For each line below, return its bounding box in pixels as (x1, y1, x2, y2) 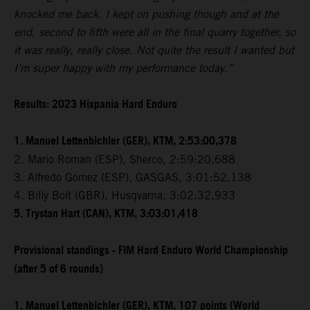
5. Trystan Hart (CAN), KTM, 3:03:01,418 (14, 203, 198, 225)
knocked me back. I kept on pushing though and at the (14, 7, 279, 21)
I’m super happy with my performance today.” (14, 61, 233, 75)
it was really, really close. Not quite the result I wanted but (14, 43, 294, 57)
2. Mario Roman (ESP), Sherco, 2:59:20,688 (14, 152, 235, 166)
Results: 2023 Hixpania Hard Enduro (14, 93, 177, 116)
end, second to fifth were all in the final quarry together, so (14, 25, 295, 39)
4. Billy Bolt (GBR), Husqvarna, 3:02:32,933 (14, 188, 235, 202)
